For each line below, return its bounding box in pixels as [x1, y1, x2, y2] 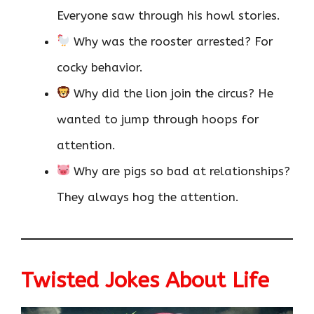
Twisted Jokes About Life [21, 267, 269, 293]
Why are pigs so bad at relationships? [70, 163, 291, 178]
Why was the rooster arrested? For [70, 34, 274, 48]
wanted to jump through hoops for [57, 111, 259, 126]
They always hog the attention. [57, 189, 239, 204]
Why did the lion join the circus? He [70, 86, 274, 100]
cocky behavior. [57, 60, 143, 74]
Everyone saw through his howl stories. [57, 8, 280, 22]
